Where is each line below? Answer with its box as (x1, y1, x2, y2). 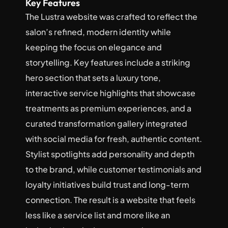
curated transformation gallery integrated (25, 118, 187, 129)
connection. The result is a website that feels (25, 194, 195, 205)
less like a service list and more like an (25, 210, 170, 220)
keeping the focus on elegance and (25, 42, 162, 52)
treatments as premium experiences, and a (25, 103, 191, 113)
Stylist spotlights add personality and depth (25, 149, 194, 159)
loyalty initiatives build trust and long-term (25, 179, 189, 190)
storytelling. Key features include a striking (25, 57, 190, 68)
